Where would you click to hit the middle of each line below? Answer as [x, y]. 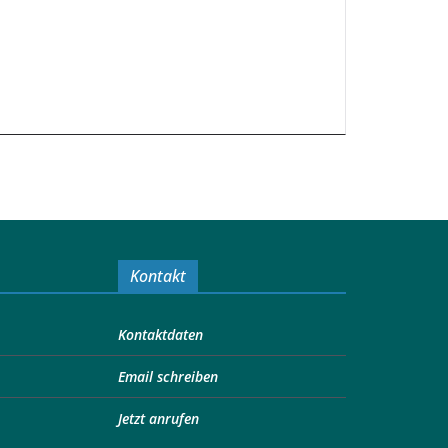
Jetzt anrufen [158, 418]
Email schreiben [168, 376]
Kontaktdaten [160, 334]
